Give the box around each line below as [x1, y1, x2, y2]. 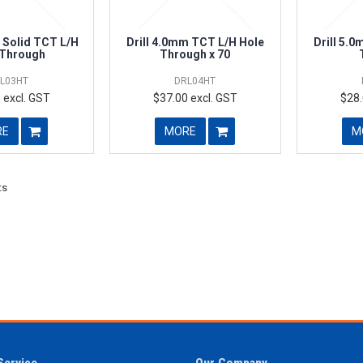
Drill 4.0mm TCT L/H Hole [126, 35, 264, 49]
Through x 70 [160, 47, 231, 61]
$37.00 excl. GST [152, 91, 237, 105]
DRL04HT [174, 75, 216, 87]
